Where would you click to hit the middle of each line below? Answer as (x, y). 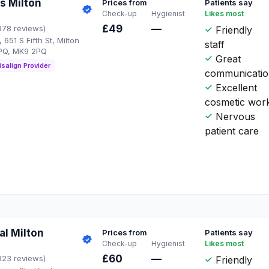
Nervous (234, 116)
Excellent (235, 87)
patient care (232, 131)
